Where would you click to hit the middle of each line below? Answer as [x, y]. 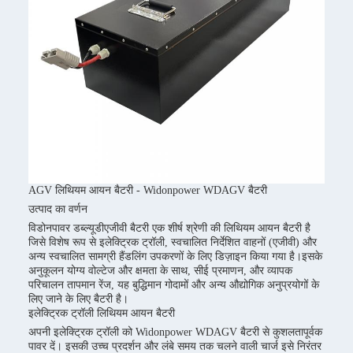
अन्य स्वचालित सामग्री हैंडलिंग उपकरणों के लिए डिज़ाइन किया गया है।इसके [175, 256]
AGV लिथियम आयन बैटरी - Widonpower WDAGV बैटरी [148, 190]
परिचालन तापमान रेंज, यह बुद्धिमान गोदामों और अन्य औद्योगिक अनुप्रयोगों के [174, 285]
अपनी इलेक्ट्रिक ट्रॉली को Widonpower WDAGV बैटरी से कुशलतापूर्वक [175, 332]
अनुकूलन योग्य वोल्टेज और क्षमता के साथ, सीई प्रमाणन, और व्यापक [160, 271]
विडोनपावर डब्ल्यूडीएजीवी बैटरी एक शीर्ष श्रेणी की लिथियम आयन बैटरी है [169, 228]
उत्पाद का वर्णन [58, 209]
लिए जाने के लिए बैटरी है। [78, 299]
